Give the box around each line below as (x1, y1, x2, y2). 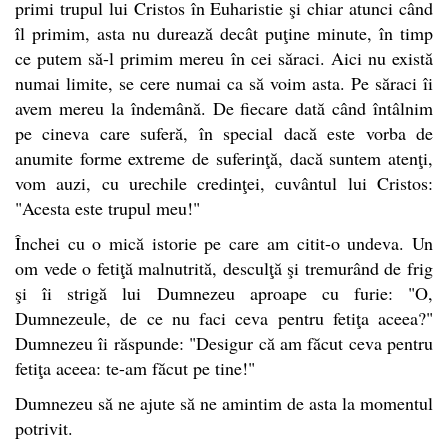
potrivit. (15, 415, 73, 440)
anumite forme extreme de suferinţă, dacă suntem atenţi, (15, 145, 433, 170)
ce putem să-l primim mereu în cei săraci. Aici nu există (15, 45, 433, 70)
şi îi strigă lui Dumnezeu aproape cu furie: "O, (15, 280, 433, 305)
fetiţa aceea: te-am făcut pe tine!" (15, 355, 255, 380)
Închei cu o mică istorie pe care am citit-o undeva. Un (15, 230, 433, 255)
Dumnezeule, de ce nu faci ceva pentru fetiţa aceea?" (15, 305, 433, 330)
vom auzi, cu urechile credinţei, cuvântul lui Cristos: (15, 170, 433, 195)
